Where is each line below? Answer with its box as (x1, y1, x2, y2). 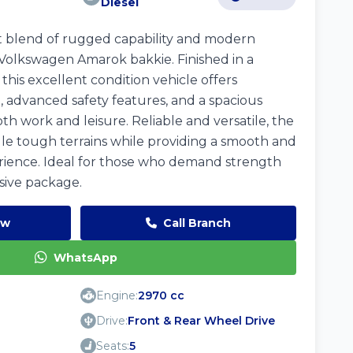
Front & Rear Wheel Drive (128, 314, 275, 328)
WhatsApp (53, 251, 117, 265)
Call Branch (163, 216, 231, 230)
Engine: (96, 288, 138, 303)
